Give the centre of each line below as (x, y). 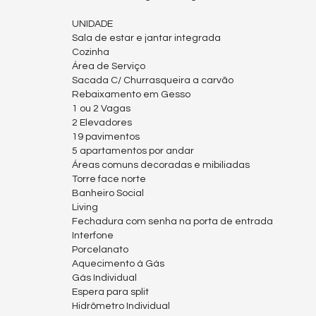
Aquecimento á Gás (118, 264)
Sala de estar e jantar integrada (146, 38)
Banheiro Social (108, 194)
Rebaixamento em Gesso (131, 95)
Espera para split (110, 292)
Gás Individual (104, 278)
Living (85, 208)
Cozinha (91, 53)
